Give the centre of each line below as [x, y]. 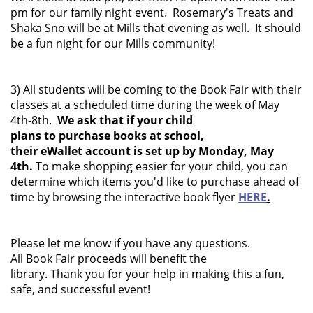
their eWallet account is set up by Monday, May [142, 151]
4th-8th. [34, 120]
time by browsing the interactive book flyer [124, 197]
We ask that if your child [125, 120]
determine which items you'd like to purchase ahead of [155, 182]
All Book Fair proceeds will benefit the [109, 259]
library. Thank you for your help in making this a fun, [147, 274]
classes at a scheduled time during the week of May [145, 105]
